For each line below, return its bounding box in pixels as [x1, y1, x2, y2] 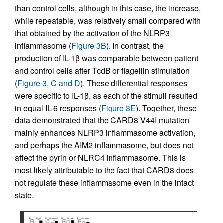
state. [15, 189, 34, 201]
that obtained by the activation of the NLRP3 [15, 27, 170, 39]
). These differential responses [80, 77, 187, 89]
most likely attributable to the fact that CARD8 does [15, 164, 194, 176]
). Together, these [136, 102, 197, 113]
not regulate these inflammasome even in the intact [15, 177, 194, 188]
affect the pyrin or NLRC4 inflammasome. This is [15, 152, 186, 163]
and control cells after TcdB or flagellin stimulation [15, 65, 190, 76]
